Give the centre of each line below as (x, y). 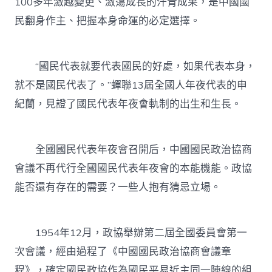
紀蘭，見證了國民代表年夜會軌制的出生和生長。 (128, 104)
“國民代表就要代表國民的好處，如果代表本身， (135, 67)
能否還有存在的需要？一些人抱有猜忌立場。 (118, 188)
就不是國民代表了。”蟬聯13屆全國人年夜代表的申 (131, 86)
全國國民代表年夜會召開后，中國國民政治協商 (134, 150)
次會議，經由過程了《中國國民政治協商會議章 (123, 252)
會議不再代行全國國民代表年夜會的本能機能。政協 (134, 169)
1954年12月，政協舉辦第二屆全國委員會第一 (131, 233)
